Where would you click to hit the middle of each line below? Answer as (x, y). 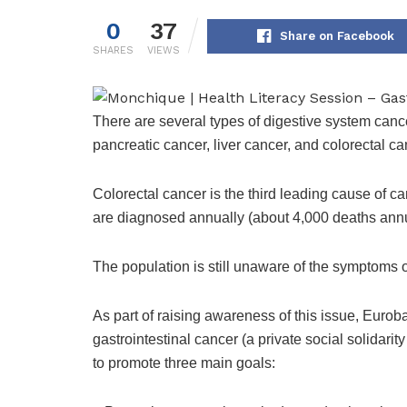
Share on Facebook (337, 36)
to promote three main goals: (184, 363)
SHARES (113, 51)
